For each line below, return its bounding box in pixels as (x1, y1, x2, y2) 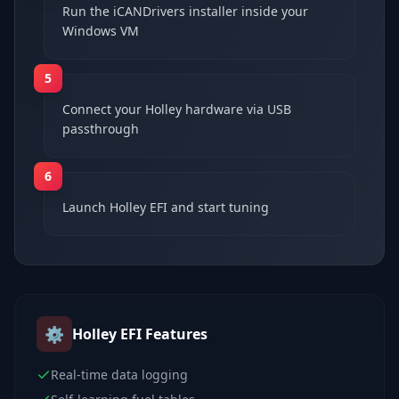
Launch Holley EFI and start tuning (62, 198, 269, 216)
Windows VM (62, 21, 139, 39)
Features (142, 323, 208, 344)
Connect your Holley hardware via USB (62, 100, 291, 118)
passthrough (62, 119, 139, 137)
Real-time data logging (51, 365, 188, 383)
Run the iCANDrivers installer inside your (62, 2, 308, 20)
